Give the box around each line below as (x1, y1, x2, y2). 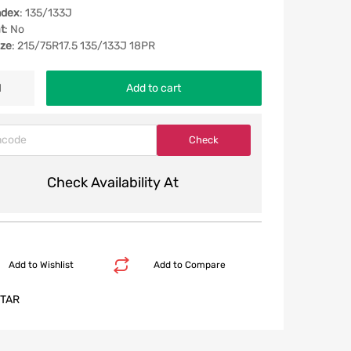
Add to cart (126, 81, 182, 95)
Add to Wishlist (8, 259, 74, 270)
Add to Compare (153, 259, 226, 270)
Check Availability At (46, 173, 179, 191)
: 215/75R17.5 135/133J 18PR (11, 38, 155, 52)
